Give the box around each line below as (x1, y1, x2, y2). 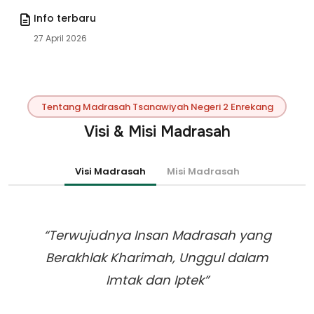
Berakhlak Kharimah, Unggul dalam (46, 249, 268, 266)
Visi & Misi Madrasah (83, 122, 231, 142)
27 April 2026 (34, 32, 87, 44)
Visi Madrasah (74, 165, 146, 178)
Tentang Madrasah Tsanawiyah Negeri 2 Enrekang (41, 100, 273, 114)
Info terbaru (34, 11, 96, 25)
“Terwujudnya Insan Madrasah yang (43, 226, 271, 244)
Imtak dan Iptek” (105, 271, 209, 289)
